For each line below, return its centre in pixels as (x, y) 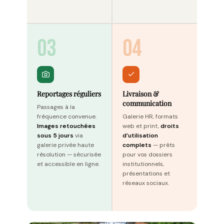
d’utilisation (140, 135)
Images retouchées (66, 126)
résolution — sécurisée (69, 154)
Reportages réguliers (69, 93)
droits (170, 126)
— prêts (163, 145)
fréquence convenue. (67, 116)
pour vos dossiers (147, 154)
